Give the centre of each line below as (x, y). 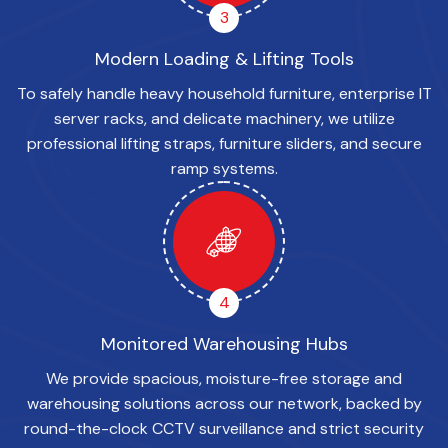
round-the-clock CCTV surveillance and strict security (224, 429)
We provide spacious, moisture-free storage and (224, 379)
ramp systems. (224, 169)
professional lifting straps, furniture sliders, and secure (224, 144)
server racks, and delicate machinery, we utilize (224, 119)
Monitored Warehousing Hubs (224, 344)
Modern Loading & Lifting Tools (224, 59)
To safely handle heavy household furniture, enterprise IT (224, 94)
